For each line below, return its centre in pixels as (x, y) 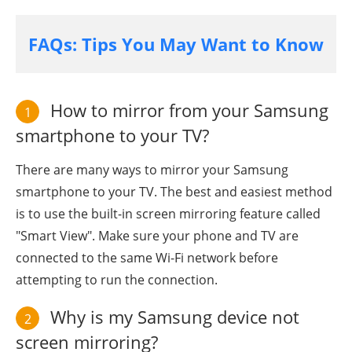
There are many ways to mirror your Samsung (152, 170)
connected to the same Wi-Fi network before (147, 258)
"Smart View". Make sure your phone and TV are (157, 236)
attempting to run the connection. (117, 280)
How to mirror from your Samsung (187, 110)
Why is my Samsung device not (172, 317)
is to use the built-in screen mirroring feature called (168, 214)
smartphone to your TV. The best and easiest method (174, 192)
